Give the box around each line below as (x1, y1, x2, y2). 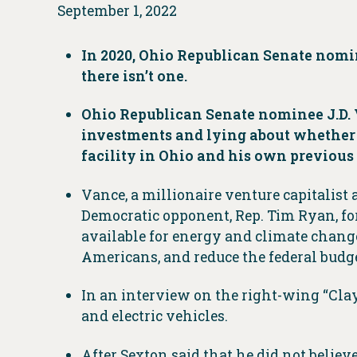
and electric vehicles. (81, 307, 228, 326)
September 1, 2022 (57, 2, 177, 21)
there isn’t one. (81, 67, 187, 86)
